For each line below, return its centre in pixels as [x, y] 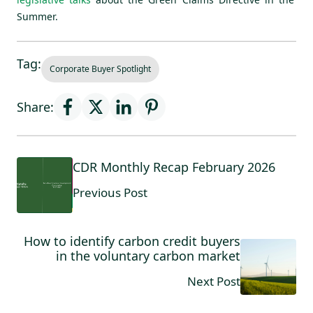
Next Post [214, 282]
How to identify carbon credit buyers [132, 241]
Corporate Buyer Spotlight [100, 69]
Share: [35, 107]
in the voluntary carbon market [148, 256]
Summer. [37, 17]
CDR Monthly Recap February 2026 [174, 167]
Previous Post [110, 192]
